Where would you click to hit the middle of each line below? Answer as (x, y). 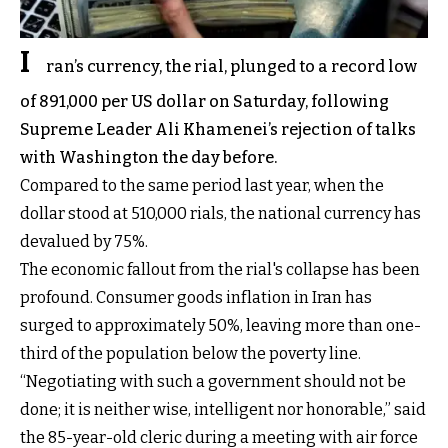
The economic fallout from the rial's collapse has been (220, 269)
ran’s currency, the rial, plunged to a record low (231, 66)
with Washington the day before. (148, 157)
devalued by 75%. (84, 241)
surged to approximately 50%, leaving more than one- (220, 325)
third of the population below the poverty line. (190, 353)
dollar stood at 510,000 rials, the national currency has (220, 213)
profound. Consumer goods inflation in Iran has (196, 297)
